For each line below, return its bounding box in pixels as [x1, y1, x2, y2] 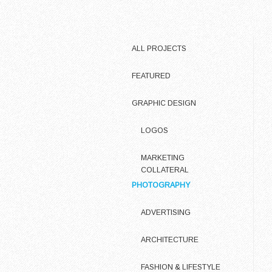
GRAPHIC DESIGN [132, 99, 196, 107]
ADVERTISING [141, 208, 191, 217]
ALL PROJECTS [132, 44, 186, 53]
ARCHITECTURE [141, 236, 199, 244]
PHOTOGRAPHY [132, 181, 190, 189]
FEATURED [132, 72, 171, 80]
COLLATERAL [141, 166, 189, 174]
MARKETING [141, 154, 185, 162]
